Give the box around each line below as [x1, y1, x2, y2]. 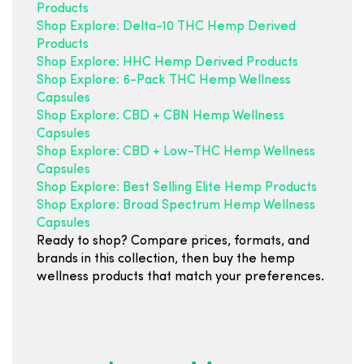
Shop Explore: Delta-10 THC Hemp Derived [37, 20, 296, 33]
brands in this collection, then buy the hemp [37, 253, 295, 266]
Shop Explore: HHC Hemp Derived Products [37, 56, 298, 69]
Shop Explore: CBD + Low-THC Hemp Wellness [37, 145, 315, 158]
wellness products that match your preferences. [37, 271, 324, 284]
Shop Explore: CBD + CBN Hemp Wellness [37, 110, 284, 123]
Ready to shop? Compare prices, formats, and [37, 235, 310, 248]
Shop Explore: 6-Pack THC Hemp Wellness [37, 74, 291, 87]
